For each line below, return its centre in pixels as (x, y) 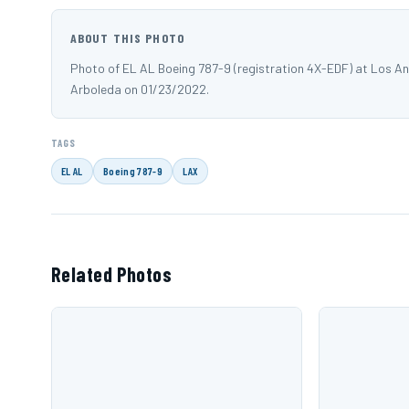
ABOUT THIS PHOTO (127, 38)
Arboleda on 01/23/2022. (140, 89)
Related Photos (112, 274)
